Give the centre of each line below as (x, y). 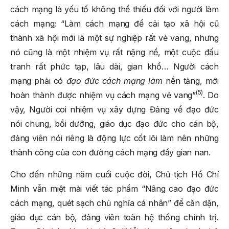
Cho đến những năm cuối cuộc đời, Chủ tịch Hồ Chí (114, 174)
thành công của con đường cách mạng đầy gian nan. (110, 152)
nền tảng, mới (191, 81)
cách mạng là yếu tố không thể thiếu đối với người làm (114, 9)
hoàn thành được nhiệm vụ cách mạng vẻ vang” (103, 95)
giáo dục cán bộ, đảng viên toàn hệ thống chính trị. (114, 217)
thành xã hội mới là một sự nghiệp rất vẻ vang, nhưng (114, 38)
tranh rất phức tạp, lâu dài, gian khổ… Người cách (114, 66)
